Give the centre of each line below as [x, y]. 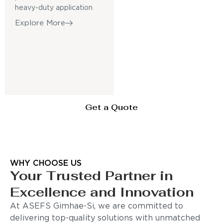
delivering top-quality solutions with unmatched [105, 218]
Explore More [40, 23]
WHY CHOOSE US [46, 163]
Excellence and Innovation [102, 192]
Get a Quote [111, 107]
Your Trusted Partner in [91, 175]
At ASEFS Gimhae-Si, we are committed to [97, 206]
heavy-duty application [54, 8]
